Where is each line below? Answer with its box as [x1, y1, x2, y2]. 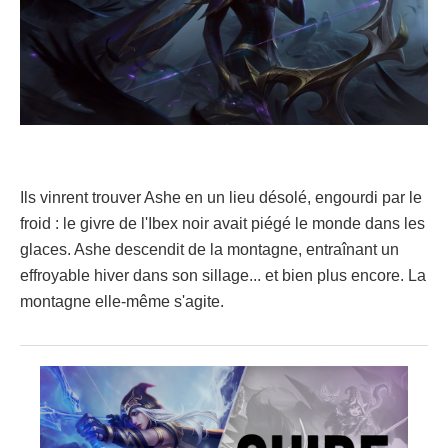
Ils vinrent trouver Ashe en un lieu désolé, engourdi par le [20, 189, 422, 207]
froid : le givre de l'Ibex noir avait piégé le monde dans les [20, 215, 425, 233]
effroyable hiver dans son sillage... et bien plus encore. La [20, 267, 426, 285]
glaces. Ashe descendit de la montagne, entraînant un [20, 241, 399, 259]
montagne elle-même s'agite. [20, 293, 224, 311]
